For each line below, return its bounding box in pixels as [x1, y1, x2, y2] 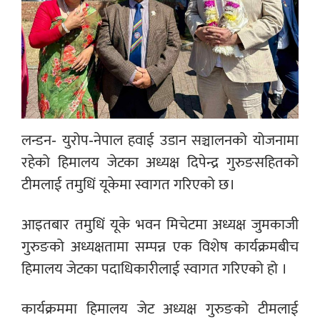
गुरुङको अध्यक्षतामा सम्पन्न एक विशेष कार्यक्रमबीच [21, 234, 299, 259]
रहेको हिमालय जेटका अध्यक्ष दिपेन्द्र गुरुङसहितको [21, 149, 299, 175]
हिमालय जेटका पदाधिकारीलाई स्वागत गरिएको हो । [21, 256, 287, 281]
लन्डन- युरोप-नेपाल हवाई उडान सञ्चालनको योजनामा [21, 127, 299, 153]
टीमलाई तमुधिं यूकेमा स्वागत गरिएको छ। [21, 171, 235, 197]
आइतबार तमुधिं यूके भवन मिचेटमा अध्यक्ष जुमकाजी [21, 211, 299, 237]
